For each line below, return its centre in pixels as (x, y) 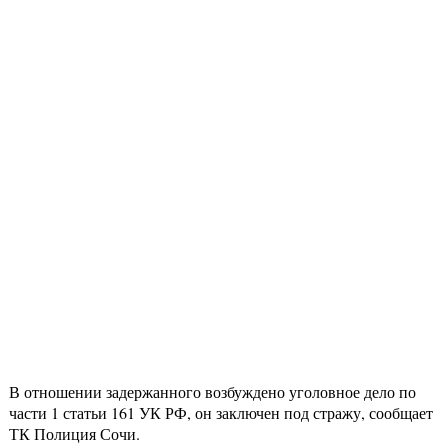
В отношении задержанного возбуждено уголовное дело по (212, 392)
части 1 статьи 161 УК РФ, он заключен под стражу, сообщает (221, 413)
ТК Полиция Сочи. (74, 434)
